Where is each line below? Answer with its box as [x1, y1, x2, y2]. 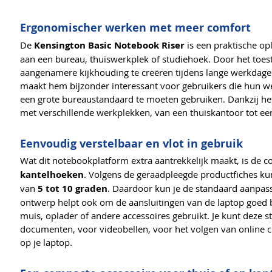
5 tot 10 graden [38, 182, 107, 195]
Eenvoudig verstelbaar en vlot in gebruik [20, 135, 243, 151]
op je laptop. [20, 236, 72, 249]
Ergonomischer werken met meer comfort [20, 20, 251, 35]
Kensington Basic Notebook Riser [34, 38, 185, 52]
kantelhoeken [20, 168, 84, 182]
